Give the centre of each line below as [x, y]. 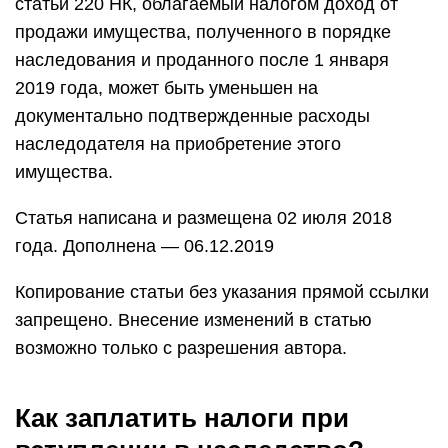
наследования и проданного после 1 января [202, 60]
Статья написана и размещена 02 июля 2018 [203, 218]
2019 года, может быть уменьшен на [166, 88]
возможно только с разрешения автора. [181, 348]
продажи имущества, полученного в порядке [203, 32]
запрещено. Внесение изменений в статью [193, 320]
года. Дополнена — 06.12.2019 [144, 246]
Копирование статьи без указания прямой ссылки [222, 292]
